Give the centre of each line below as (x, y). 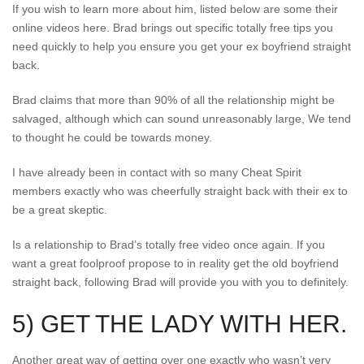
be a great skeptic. (60, 210)
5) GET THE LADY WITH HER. (180, 324)
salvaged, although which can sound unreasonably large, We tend (182, 119)
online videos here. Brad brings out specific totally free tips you (173, 28)
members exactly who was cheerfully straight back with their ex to (180, 191)
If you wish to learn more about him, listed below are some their (175, 9)
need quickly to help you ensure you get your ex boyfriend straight (182, 46)
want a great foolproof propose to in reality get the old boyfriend (175, 263)
